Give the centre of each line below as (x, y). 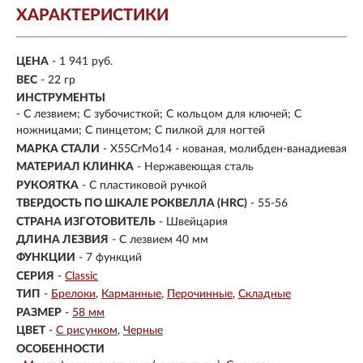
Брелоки (73, 295)
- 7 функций (110, 258)
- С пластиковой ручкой (144, 185)
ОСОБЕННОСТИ (60, 349)
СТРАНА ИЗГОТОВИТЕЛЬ (86, 222)
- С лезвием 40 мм (160, 239)
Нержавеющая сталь (199, 167)
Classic (81, 276)
